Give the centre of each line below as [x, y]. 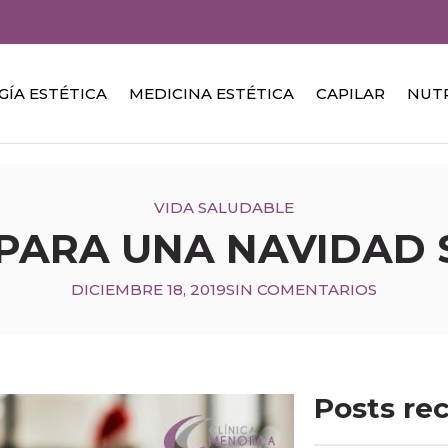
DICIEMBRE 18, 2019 [148, 289]
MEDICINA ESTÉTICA [211, 93]
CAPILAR [350, 93]
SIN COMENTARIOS [301, 289]
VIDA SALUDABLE [224, 207]
